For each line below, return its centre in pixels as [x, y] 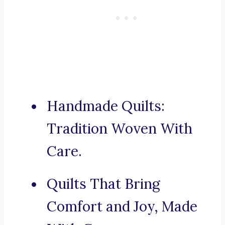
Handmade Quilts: [106, 106]
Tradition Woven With [120, 129]
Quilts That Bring [103, 184]
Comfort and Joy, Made [122, 207]
